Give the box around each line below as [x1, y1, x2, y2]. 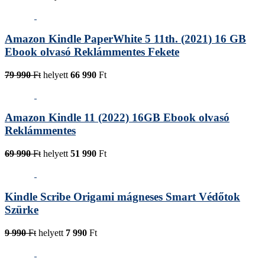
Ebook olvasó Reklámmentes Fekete [5, 45, 179, 58]
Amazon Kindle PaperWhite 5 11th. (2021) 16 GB [5, 32, 246, 45]
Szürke [5, 203, 38, 216]
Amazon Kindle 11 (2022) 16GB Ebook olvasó [5, 111, 230, 124]
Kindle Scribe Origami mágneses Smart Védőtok [5, 190, 240, 203]
